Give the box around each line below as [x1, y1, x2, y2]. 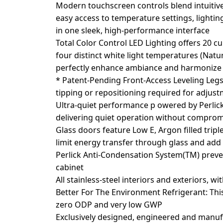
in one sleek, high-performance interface [56, 25, 210, 36]
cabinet [56, 162, 84, 173]
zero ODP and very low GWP [56, 199, 163, 210]
